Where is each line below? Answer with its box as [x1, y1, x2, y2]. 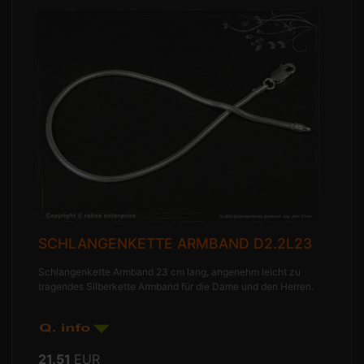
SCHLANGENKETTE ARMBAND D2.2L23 [38, 235, 313, 253]
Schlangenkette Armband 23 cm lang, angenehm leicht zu [38, 266, 301, 279]
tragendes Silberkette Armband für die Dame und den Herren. [38, 280, 314, 293]
